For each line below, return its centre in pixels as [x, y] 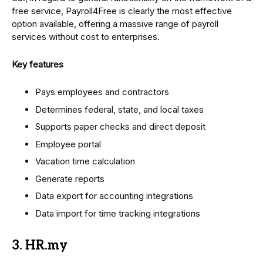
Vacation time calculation [85, 161]
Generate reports [70, 178]
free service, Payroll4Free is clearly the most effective [122, 11]
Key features [38, 65]
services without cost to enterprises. [86, 37]
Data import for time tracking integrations [118, 213]
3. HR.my [40, 245]
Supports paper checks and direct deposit [120, 127]
